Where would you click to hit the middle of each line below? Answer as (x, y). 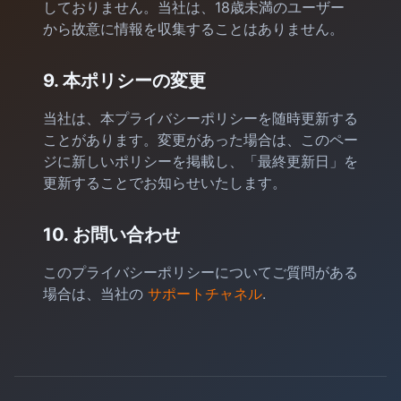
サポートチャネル (205, 294)
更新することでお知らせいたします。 (165, 183)
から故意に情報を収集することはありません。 (193, 29)
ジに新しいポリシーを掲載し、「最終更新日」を (200, 161)
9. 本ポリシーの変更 (124, 81)
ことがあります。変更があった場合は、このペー (200, 140)
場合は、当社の (95, 294)
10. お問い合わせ (111, 235)
